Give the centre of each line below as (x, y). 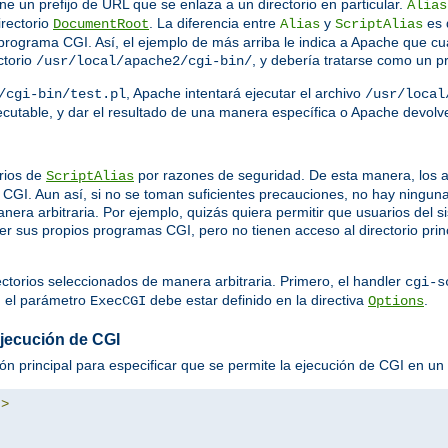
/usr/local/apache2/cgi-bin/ (144, 61)
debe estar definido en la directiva (257, 300)
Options (396, 301)
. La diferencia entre (214, 23)
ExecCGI (118, 301)
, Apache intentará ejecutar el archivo (245, 93)
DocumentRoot (101, 24)
